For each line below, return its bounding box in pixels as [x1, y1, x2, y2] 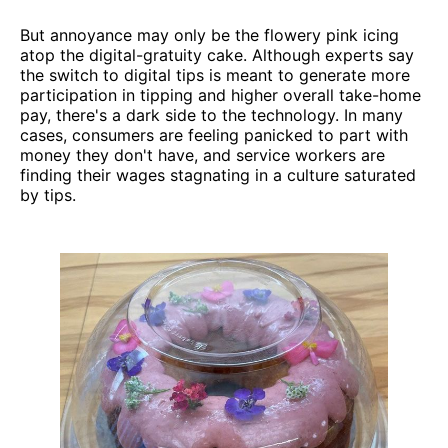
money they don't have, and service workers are [20, 144, 385, 165]
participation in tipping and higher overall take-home [20, 84, 421, 105]
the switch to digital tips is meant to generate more [20, 64, 410, 85]
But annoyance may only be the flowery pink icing [20, 24, 399, 45]
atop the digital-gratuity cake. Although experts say [20, 44, 414, 65]
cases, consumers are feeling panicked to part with [20, 124, 408, 145]
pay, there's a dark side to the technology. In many [20, 104, 403, 125]
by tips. [20, 184, 76, 205]
